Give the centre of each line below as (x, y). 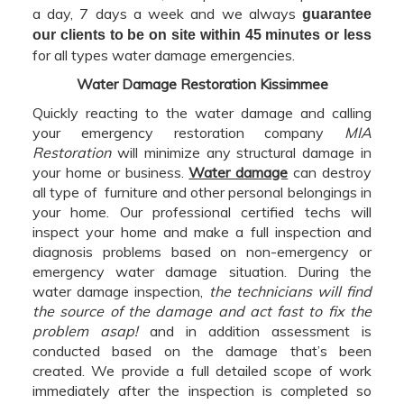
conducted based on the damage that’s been (202, 350)
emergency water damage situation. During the (202, 271)
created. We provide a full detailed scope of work (202, 370)
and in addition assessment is (255, 331)
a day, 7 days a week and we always (167, 13)
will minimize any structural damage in (241, 152)
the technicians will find (290, 291)
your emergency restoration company (188, 132)
